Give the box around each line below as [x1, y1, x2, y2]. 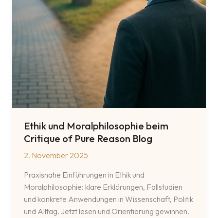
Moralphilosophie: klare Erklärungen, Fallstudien [23, 182, 182, 192]
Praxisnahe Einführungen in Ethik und [23, 170, 145, 180]
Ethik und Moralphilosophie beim [23, 120, 168, 132]
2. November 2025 [23, 150, 88, 161]
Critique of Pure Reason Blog [23, 132, 152, 145]
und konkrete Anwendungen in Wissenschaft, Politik [23, 194, 193, 204]
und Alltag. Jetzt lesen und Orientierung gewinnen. [23, 206, 189, 217]
